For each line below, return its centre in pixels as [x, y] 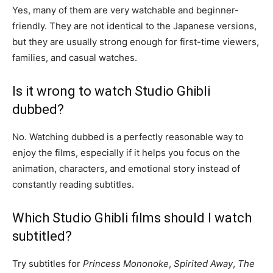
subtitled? [42, 236]
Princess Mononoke [126, 264]
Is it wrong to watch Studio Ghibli [111, 91]
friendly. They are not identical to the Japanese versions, [134, 26]
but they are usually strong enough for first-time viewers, [136, 42]
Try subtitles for [48, 264]
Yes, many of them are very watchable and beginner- [126, 10]
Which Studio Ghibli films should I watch [132, 218]
